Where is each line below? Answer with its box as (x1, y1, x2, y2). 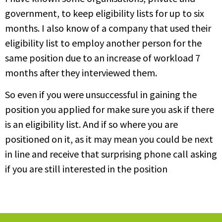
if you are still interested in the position (5, 162, 167, 175)
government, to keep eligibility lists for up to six (5, 6, 204, 19)
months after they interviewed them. (5, 66, 157, 79)
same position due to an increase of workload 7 (5, 51, 200, 64)
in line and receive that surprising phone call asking (5, 147, 217, 160)
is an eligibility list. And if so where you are (5, 117, 178, 130)
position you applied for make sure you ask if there (5, 103, 214, 115)
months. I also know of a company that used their (5, 21, 211, 34)
